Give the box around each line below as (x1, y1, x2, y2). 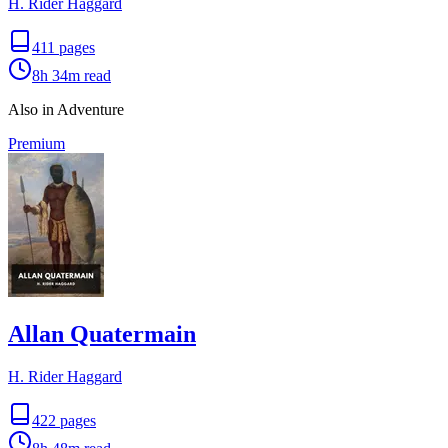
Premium (8, 134, 65, 152)
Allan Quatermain (8, 320, 196, 347)
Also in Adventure (8, 100, 124, 118)
